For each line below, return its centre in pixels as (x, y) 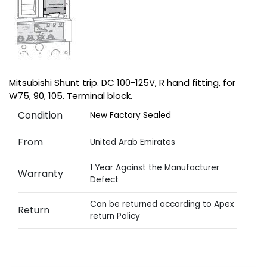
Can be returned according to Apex (162, 204)
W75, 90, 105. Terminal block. (71, 96)
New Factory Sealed (131, 115)
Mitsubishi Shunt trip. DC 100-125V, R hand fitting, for (122, 83)
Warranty (41, 174)
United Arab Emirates (133, 142)
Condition (40, 115)
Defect (105, 180)
